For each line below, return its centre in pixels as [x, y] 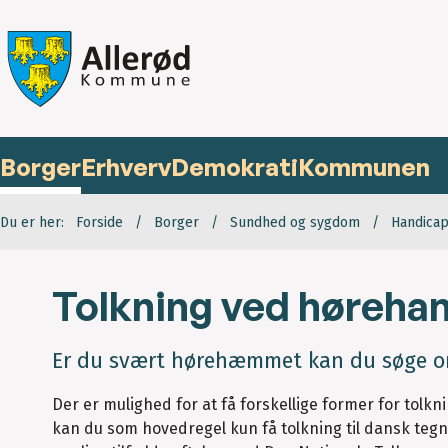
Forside [99, 223]
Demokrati [234, 167]
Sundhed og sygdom [295, 223]
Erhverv [126, 167]
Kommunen [364, 167]
